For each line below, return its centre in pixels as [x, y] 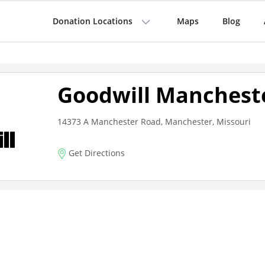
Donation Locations [92, 21]
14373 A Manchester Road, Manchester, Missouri [154, 122]
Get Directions [95, 153]
